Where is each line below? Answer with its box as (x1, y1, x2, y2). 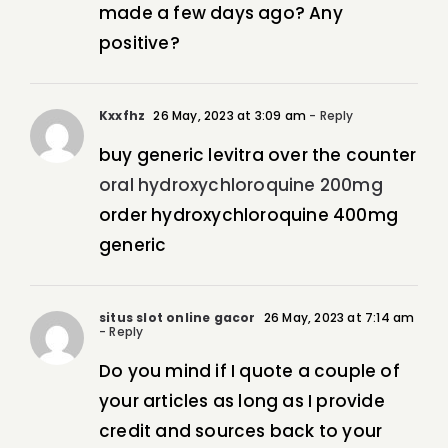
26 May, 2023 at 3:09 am (150, 107, 307, 125)
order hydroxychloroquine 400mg (99, 203, 398, 228)
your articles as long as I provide (99, 389, 385, 414)
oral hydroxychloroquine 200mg (99, 173, 383, 198)
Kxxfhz (99, 107, 146, 125)
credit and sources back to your (99, 419, 383, 444)
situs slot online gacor (99, 309, 256, 327)
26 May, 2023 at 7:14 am (260, 309, 415, 327)
